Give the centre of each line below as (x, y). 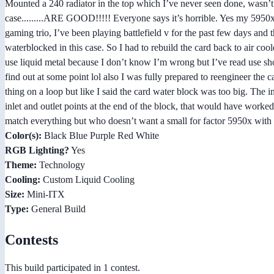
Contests (31, 240)
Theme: (21, 165)
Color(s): (23, 136)
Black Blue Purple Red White (100, 136)
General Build (57, 209)
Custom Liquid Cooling (87, 180)
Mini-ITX (45, 194)
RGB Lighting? (37, 150)
